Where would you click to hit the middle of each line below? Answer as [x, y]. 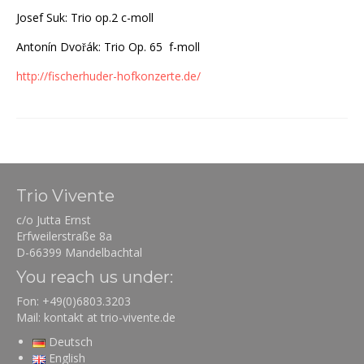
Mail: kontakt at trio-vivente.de [96, 317]
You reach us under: [95, 277]
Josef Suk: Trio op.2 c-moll [85, 17]
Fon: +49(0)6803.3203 [74, 301]
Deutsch [71, 341]
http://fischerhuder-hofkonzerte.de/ [108, 76]
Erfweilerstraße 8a [64, 236]
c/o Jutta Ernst [54, 219]
